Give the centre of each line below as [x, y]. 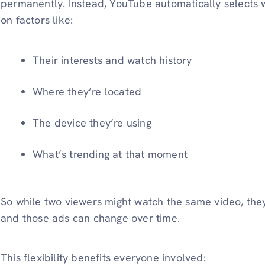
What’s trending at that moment [110, 154]
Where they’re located [87, 91]
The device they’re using [92, 122]
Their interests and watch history [112, 60]
